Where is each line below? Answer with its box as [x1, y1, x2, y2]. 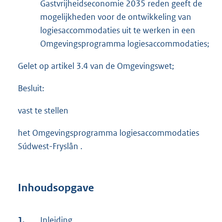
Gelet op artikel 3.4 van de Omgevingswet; [18, 60, 174, 72]
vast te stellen [18, 105, 68, 116]
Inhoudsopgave [18, 181, 94, 194]
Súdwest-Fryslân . [18, 141, 82, 152]
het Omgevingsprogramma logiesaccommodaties [18, 127, 199, 139]
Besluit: [18, 83, 44, 94]
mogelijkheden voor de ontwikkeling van [40, 11, 191, 23]
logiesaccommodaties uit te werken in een [40, 25, 195, 36]
